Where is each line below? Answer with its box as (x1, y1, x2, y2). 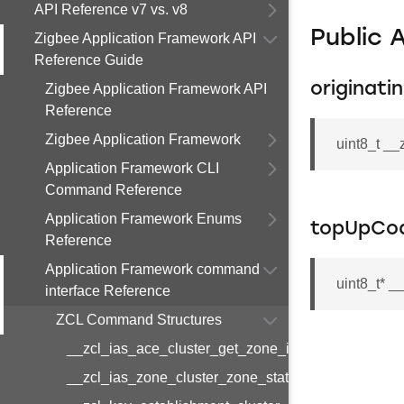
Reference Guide (34, 52, 143, 68)
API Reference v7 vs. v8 (34, 2, 188, 17)
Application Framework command (45, 262, 260, 277)
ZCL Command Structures (56, 312, 222, 327)
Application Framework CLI (45, 161, 219, 176)
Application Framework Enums (45, 211, 242, 226)
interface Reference (45, 283, 170, 298)
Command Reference (45, 182, 182, 197)
